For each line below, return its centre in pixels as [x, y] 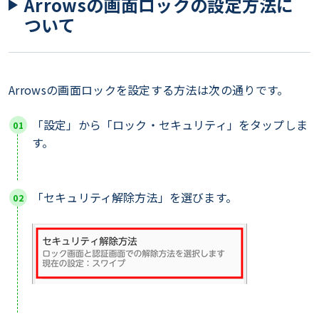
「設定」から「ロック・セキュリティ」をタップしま [170, 125]
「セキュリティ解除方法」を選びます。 [135, 197]
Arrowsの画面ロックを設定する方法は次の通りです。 [149, 90]
